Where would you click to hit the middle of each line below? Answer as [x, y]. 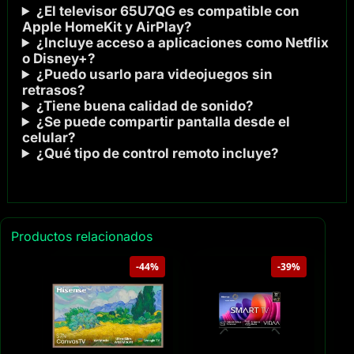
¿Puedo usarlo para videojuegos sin [154, 74]
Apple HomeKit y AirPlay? [107, 26]
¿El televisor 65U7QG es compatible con [168, 11]
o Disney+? [58, 58]
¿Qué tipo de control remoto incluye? [157, 153]
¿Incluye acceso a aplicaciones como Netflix [182, 42]
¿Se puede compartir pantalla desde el [163, 121]
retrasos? [53, 90]
